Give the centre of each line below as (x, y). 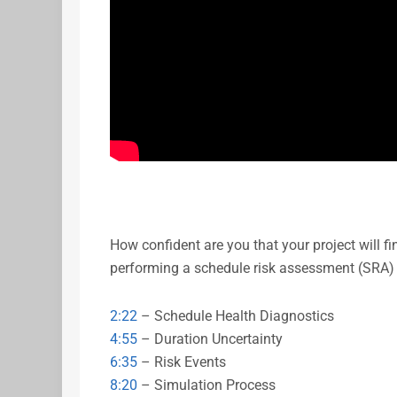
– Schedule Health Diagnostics (235, 315)
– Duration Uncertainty (210, 339)
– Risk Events (181, 362)
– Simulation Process (206, 385)
